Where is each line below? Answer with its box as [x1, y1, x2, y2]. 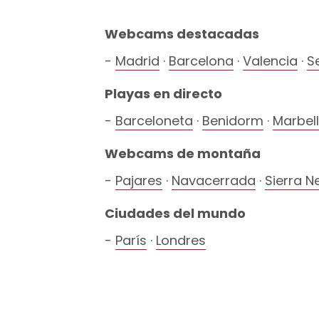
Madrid [115, 52, 159, 70]
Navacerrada [172, 172, 256, 190]
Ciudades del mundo [105, 204, 246, 223]
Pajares [115, 172, 162, 190]
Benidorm [202, 112, 263, 130]
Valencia [243, 52, 298, 70]
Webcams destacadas [105, 25, 259, 43]
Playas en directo [105, 85, 222, 103]
